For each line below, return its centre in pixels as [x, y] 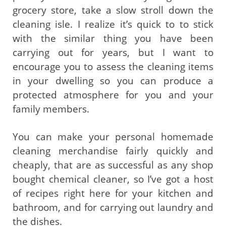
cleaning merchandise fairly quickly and [113, 151]
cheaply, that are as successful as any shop [113, 165]
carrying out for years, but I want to [113, 52]
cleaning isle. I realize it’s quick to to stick [113, 24]
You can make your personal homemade [113, 137]
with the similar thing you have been [113, 38]
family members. [51, 109]
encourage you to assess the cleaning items [113, 66]
